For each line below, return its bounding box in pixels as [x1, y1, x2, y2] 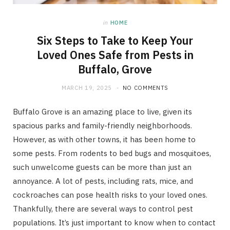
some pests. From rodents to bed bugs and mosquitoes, [13, 148, 211, 158]
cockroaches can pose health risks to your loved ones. [13, 189, 207, 200]
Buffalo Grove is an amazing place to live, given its [13, 106, 192, 117]
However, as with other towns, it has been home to [13, 134, 196, 144]
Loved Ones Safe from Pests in [36, 47, 194, 62]
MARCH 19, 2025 [61, 84, 112, 91]
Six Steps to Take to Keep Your [37, 33, 193, 48]
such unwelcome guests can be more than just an [13, 162, 191, 172]
